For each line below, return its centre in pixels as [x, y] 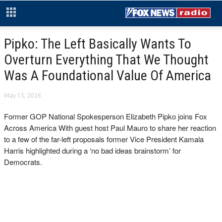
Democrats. [23, 162]
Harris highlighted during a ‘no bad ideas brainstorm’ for [92, 150]
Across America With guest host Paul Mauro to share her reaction [110, 128]
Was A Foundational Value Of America [108, 76]
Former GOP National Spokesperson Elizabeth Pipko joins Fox [106, 116]
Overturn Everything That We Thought [106, 60]
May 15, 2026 [23, 95]
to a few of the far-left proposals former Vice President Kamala [104, 139]
